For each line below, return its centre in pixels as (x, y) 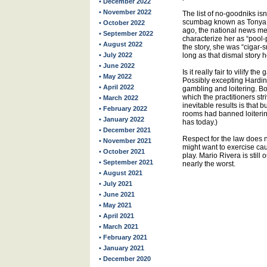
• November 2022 (125, 12)
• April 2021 (117, 216)
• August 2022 (121, 44)
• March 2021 (119, 226)
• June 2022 (117, 66)
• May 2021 (115, 205)
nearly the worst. (209, 164)
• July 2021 (116, 184)
